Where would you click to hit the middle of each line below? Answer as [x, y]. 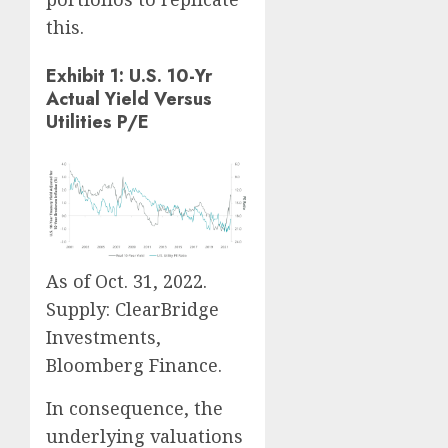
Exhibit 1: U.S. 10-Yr [129, 75]
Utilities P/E [97, 121]
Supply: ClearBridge [132, 309]
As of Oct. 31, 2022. [126, 281]
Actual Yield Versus [129, 98]
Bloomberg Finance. [134, 365]
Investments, [103, 337]
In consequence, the [134, 408]
